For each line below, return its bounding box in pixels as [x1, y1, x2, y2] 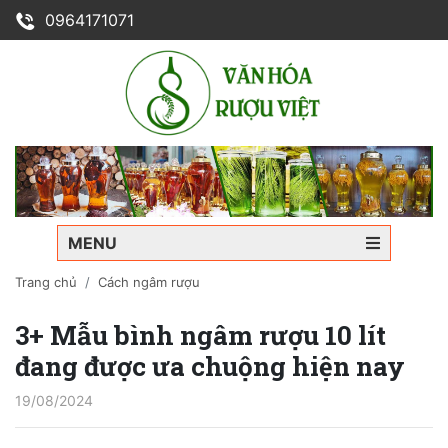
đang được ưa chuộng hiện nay [15, 349, 405, 384]
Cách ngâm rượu [98, 274, 200, 291]
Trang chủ [15, 274, 77, 291]
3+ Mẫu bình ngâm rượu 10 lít [15, 318, 386, 353]
